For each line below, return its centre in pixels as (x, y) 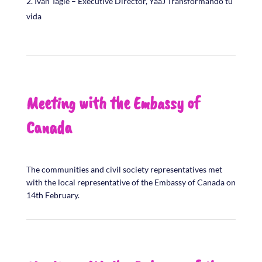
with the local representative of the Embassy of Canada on (131, 182)
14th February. (54, 195)
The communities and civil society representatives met (124, 169)
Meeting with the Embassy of (113, 103)
